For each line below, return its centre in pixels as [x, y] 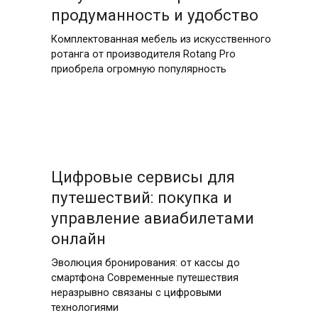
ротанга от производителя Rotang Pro [143, 55]
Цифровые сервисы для [143, 176]
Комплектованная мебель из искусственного [161, 40]
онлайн [78, 238]
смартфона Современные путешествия [144, 278]
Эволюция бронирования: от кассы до [145, 263]
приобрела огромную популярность [138, 70]
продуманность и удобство [154, 15]
